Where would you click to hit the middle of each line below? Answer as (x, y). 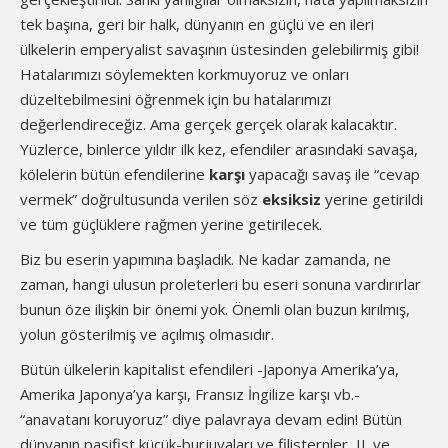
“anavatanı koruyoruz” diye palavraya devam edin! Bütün (211, 419)
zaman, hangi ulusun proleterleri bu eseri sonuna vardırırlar (220, 284)
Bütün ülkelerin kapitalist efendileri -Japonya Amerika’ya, (209, 369)
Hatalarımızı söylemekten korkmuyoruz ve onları (184, 74)
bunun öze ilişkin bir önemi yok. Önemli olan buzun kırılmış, (215, 309)
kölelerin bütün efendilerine (112, 174)
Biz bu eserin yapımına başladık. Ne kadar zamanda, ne (205, 259)
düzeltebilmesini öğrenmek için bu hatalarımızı (175, 99)
